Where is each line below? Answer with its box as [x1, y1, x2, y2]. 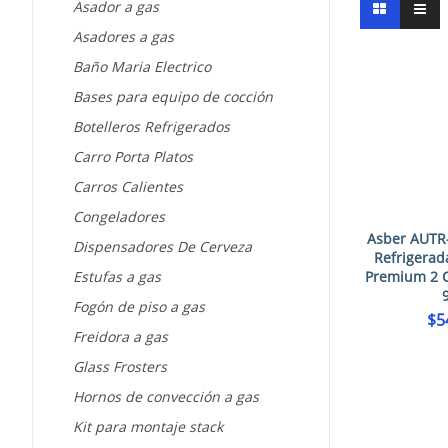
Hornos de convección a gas [73, 387, 259, 407]
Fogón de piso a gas [73, 297, 205, 317]
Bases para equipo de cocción [73, 87, 273, 107]
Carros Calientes [73, 177, 183, 197]
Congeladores [73, 207, 165, 227]
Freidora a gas [73, 327, 168, 347]
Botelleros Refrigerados [73, 117, 230, 137]
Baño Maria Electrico [73, 57, 211, 77]
